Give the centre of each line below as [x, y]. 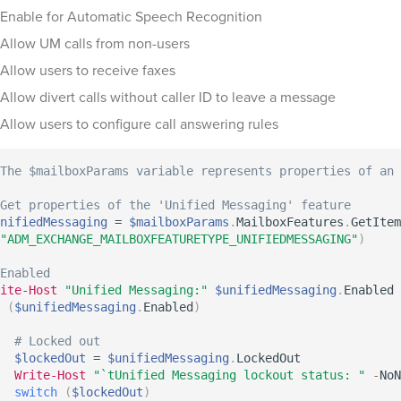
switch [36, 392]
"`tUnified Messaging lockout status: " [229, 375]
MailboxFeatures [290, 222]
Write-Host [50, 375]
